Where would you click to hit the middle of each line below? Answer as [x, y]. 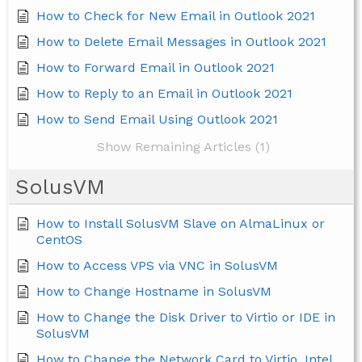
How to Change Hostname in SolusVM [154, 292]
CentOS [59, 240]
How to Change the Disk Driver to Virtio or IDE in [186, 318]
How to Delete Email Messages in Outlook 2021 [181, 42]
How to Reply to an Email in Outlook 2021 [164, 94]
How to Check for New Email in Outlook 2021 [176, 16]
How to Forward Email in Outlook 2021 [156, 68]
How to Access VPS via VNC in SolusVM [157, 266]
